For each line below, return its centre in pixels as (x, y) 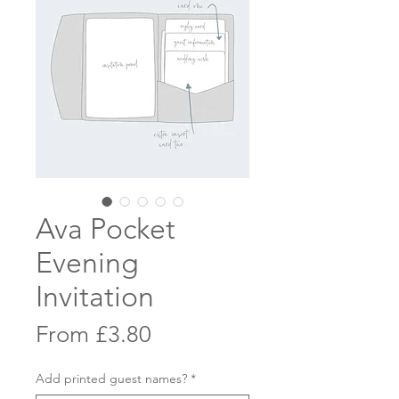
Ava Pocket (106, 229)
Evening (87, 263)
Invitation (95, 297)
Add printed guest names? (111, 379)
